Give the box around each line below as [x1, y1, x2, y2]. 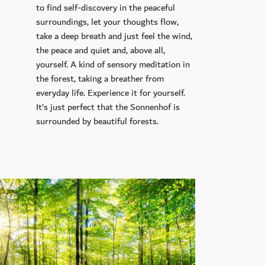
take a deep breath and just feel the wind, [36, 28, 193, 44]
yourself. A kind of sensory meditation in [36, 56, 190, 72]
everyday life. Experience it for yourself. [36, 85, 186, 101]
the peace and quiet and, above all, [36, 42, 166, 58]
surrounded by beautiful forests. [36, 113, 159, 129]
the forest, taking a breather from [36, 70, 164, 86]
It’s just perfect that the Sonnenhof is [36, 99, 180, 115]
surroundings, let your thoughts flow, [36, 14, 179, 30]
